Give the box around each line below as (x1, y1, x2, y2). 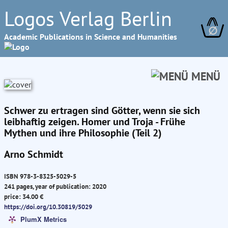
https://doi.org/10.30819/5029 (4, 202, 92, 212)
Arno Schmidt (4, 148, 63, 161)
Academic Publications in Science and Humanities (4, 32, 177, 42)
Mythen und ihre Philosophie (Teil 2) (4, 126, 162, 139)
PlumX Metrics (20, 214, 67, 224)
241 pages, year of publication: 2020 (4, 182, 106, 191)
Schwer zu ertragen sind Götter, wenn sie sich (4, 104, 200, 117)
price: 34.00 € (4, 192, 43, 202)
